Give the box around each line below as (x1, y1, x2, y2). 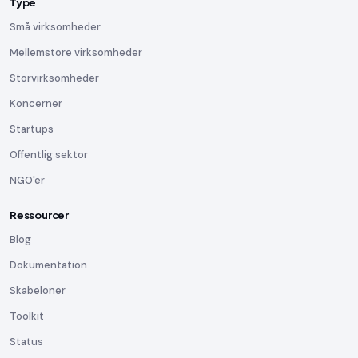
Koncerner (10, 97, 62, 110)
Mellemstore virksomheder (10, 46, 142, 59)
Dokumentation (10, 258, 87, 272)
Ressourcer (10, 209, 70, 221)
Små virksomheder (10, 20, 101, 34)
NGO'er (10, 173, 45, 187)
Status (10, 335, 43, 348)
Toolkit (10, 309, 44, 323)
